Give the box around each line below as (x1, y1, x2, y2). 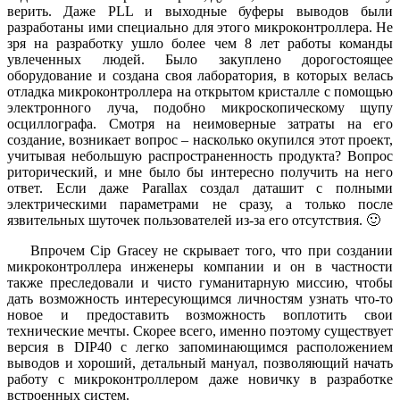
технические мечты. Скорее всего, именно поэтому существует (7, 322, 393, 338)
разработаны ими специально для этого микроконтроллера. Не (7, 19, 393, 35)
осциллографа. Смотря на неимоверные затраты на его (7, 115, 393, 131)
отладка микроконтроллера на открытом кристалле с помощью (7, 83, 393, 99)
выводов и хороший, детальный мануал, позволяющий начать (7, 354, 393, 371)
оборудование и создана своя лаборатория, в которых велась (7, 67, 393, 83)
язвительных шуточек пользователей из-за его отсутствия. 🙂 (7, 212, 380, 228)
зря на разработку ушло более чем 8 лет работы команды (7, 35, 393, 51)
